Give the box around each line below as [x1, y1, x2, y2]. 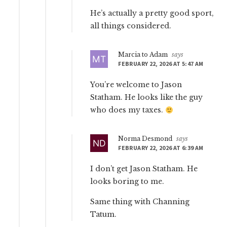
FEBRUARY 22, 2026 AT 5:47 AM [118, 60, 204, 68]
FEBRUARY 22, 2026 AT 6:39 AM [118, 144, 204, 152]
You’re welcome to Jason [90, 80, 182, 90]
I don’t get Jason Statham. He [90, 164, 198, 174]
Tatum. [90, 210, 117, 219]
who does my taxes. [90, 105, 166, 115]
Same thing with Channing [90, 197, 190, 207]
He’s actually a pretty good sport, [90, 9, 214, 18]
